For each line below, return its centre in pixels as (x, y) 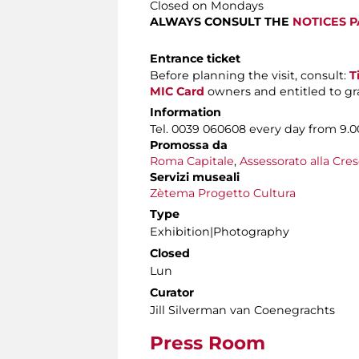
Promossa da (189, 145)
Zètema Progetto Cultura (223, 194)
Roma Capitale (192, 161)
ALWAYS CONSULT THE (221, 22)
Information (186, 113)
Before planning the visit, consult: (248, 76)
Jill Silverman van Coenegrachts (242, 311)
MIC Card (177, 92)
